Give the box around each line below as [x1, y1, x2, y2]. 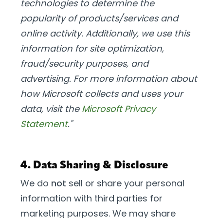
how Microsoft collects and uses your [20, 88, 183, 100]
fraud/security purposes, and [20, 57, 148, 70]
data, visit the [20, 103, 82, 115]
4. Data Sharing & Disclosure [20, 160, 168, 171]
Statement [20, 118, 68, 130]
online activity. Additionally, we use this [20, 27, 190, 39]
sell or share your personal [66, 177, 184, 189]
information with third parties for [20, 192, 163, 204]
